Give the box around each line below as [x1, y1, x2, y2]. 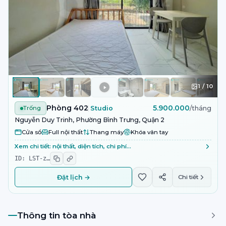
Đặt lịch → [56, 173, 90, 181]
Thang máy [90, 128, 124, 136]
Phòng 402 [46, 103, 88, 112]
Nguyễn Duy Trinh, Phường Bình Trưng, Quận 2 [15, 116, 164, 124]
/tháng [190, 104, 211, 112]
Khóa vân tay [131, 128, 168, 136]
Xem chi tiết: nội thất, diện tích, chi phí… [15, 143, 131, 150]
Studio [90, 104, 113, 112]
